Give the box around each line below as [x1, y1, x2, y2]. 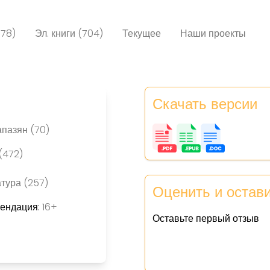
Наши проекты [180, 27, 246, 40]
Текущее [122, 27, 161, 40]
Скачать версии [152, 94, 258, 114]
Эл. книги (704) [34, 27, 103, 40]
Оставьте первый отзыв [152, 211, 260, 225]
